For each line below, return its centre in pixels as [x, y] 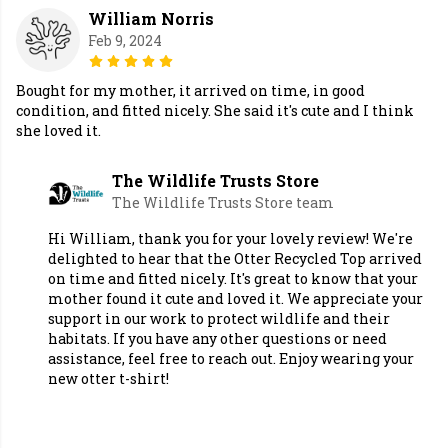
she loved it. [58, 131]
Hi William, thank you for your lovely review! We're [230, 239]
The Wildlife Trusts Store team [223, 203]
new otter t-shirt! [108, 379]
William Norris [151, 19]
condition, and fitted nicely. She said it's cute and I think [215, 111]
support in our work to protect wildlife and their [219, 319]
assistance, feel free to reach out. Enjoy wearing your [231, 359]
